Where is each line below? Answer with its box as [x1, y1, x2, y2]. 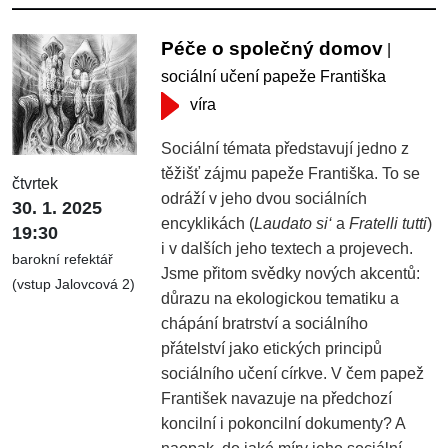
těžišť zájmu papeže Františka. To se [161, 164, 421, 182]
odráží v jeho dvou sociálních [161, 189, 368, 207]
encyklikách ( [161, 214, 255, 232]
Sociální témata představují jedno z [161, 139, 410, 157]
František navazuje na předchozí [161, 389, 393, 407]
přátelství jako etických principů [161, 339, 383, 357]
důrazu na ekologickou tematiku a [161, 289, 400, 307]
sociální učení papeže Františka [161, 67, 387, 85]
